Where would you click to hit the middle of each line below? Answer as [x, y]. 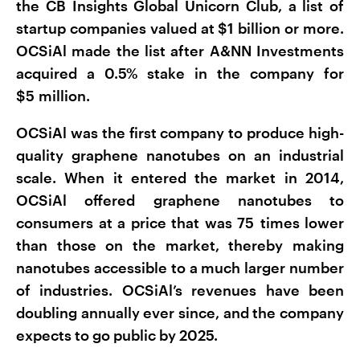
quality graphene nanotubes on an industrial [180, 155]
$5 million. [53, 96]
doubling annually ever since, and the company [180, 313]
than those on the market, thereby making [180, 245]
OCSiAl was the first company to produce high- [180, 133]
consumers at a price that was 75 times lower [180, 223]
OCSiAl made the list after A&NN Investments [180, 51]
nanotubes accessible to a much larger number [180, 268]
